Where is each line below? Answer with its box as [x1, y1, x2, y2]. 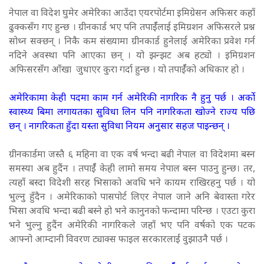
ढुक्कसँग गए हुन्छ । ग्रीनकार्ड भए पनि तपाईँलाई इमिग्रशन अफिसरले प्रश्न [9, 21, 255, 34]
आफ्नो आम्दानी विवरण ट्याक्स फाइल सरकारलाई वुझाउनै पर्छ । [9, 233, 228, 246]
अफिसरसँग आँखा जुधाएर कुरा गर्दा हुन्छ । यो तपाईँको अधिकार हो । [9, 64, 245, 77]
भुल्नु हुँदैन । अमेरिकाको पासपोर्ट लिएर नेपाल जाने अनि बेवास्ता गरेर [9, 191, 255, 204]
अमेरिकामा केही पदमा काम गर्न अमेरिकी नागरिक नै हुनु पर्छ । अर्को [9, 92, 255, 105]
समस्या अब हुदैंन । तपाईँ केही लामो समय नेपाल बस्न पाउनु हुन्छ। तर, [9, 163, 255, 176]
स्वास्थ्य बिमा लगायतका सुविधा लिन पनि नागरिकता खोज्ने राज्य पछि [9, 106, 255, 119]
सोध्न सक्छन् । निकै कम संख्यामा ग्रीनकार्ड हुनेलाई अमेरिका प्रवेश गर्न [9, 35, 255, 48]
